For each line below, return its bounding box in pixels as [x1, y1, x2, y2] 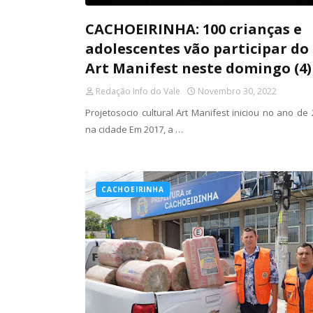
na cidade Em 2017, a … [85, 123, 183, 136]
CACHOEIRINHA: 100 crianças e [85, 20, 302, 38]
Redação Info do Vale [96, 85, 180, 97]
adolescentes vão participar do [85, 39, 309, 58]
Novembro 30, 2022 [198, 85, 277, 97]
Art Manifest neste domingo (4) [85, 59, 312, 78]
